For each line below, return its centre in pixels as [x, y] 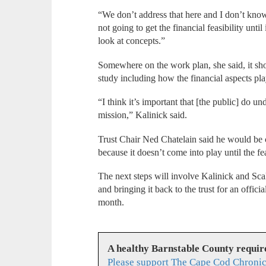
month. [111, 202]
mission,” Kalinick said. [144, 115]
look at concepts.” [133, 41]
